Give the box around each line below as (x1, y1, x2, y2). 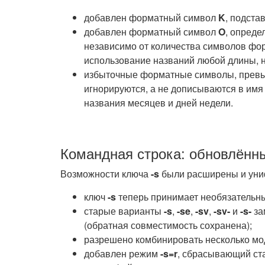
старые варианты (84, 204, 164, 218)
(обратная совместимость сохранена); (84, 218, 252, 232)
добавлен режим (84, 247, 160, 260)
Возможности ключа (60, 167, 151, 180)
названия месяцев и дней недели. (84, 96, 233, 109)
